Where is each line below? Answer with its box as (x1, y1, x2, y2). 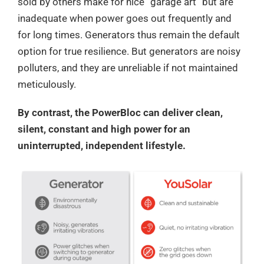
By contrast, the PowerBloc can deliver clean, (18, 107, 223, 118)
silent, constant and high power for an (18, 123, 190, 135)
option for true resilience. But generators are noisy (18, 45, 240, 57)
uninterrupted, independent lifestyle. (18, 140, 186, 151)
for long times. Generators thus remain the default (18, 29, 240, 41)
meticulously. (18, 78, 76, 90)
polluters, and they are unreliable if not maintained (18, 62, 238, 74)
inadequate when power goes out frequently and (18, 12, 232, 24)
